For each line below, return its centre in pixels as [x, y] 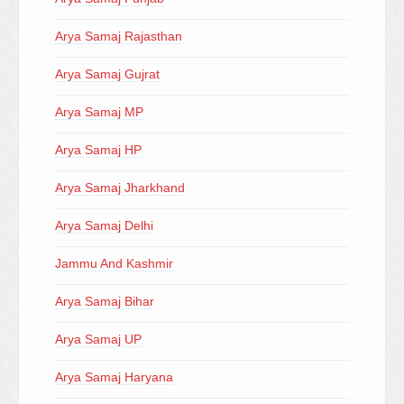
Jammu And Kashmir [114, 263]
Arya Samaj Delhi [104, 225]
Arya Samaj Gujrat [107, 74]
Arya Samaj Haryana [114, 377]
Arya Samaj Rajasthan [119, 36]
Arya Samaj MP [99, 112]
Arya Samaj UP [98, 339]
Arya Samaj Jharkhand [120, 188]
